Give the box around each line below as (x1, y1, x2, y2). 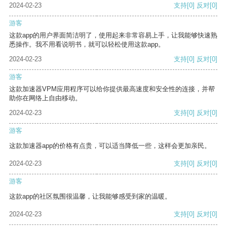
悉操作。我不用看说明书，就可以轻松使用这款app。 (9, 41, 165, 49)
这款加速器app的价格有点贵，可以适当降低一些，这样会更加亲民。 (9, 142, 211, 150)
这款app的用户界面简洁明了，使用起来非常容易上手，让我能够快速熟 (9, 31, 217, 40)
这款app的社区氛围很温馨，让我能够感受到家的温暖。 (9, 193, 171, 201)
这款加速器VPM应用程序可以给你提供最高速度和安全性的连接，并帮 (9, 85, 215, 93)
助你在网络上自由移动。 (9, 94, 82, 102)
